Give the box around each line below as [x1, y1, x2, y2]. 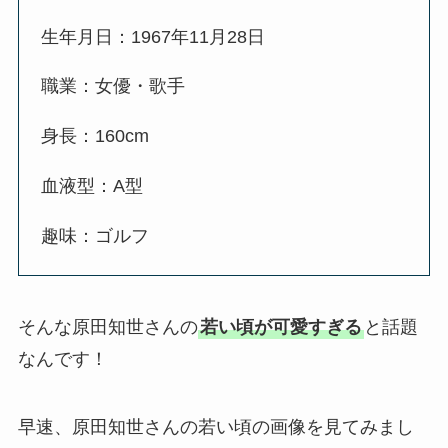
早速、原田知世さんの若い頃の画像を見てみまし [17, 417, 414, 438]
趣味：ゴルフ [41, 226, 150, 247]
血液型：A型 [41, 176, 144, 197]
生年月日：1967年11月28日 [41, 26, 266, 47]
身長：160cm [41, 126, 150, 147]
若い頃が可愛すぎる [199, 317, 362, 338]
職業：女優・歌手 [41, 76, 186, 97]
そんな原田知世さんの [17, 317, 198, 338]
